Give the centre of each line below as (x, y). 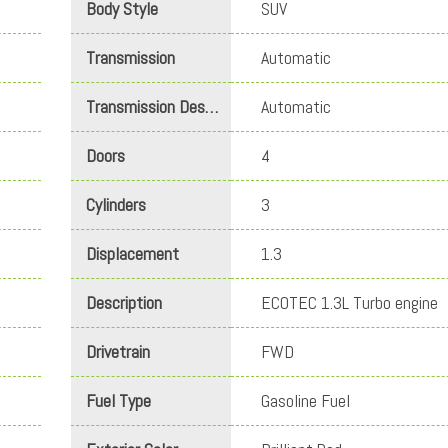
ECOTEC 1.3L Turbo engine (349, 303)
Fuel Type (118, 401)
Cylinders (116, 205)
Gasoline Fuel (305, 401)
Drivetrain (118, 352)
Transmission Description (211, 107)
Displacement (132, 254)
